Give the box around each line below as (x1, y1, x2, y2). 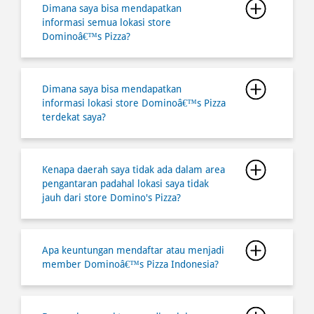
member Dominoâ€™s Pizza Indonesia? (42, 258, 219, 270)
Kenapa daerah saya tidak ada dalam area (42, 163, 225, 175)
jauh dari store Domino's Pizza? (42, 191, 181, 203)
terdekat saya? (42, 111, 106, 123)
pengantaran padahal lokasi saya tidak (42, 177, 209, 189)
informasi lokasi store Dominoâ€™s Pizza (42, 97, 226, 109)
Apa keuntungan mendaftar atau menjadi (42, 244, 224, 256)
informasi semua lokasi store (42, 16, 171, 28)
